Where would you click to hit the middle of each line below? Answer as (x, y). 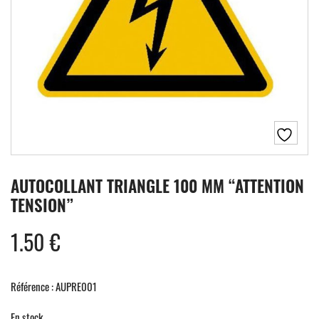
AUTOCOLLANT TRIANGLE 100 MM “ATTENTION (157, 185)
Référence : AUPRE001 (54, 286)
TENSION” (42, 205)
